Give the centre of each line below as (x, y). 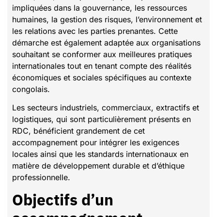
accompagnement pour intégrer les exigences (96, 143)
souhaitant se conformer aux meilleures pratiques (102, 54)
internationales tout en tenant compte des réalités (102, 66)
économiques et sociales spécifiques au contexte (102, 77)
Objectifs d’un (63, 199)
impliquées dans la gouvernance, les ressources (100, 8)
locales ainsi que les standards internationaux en (100, 154)
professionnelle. (41, 178)
